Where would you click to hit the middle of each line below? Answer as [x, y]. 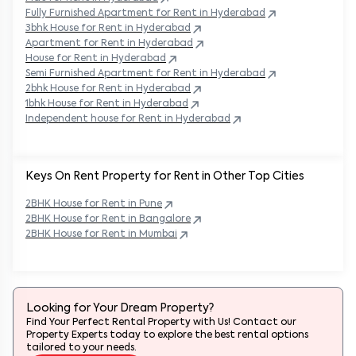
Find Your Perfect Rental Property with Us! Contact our [161, 323]
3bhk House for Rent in [79, 29]
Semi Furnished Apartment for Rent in [117, 74]
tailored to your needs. [81, 348]
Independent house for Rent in [99, 119]
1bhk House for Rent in [78, 104]
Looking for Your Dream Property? [120, 308]
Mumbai [158, 234]
